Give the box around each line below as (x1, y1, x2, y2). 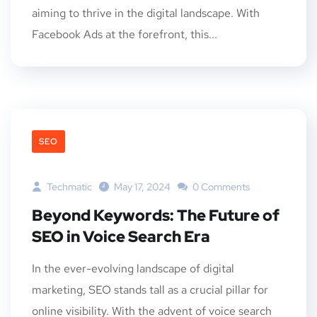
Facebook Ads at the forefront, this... (32, 27, 217, 42)
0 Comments (190, 180, 250, 193)
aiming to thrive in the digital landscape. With (32, 6, 260, 21)
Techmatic (45, 180, 92, 193)
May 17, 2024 (114, 180, 171, 193)
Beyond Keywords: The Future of (32, 205, 279, 226)
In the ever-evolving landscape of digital (32, 261, 234, 276)
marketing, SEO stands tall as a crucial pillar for (32, 282, 268, 297)
